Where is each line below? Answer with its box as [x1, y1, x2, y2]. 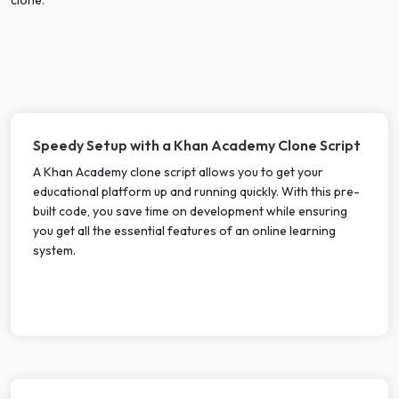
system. [33, 241, 76, 258]
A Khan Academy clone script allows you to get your [33, 163, 323, 180]
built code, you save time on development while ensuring [33, 202, 347, 219]
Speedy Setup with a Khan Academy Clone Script [33, 135, 361, 154]
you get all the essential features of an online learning [33, 222, 336, 239]
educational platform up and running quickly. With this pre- [33, 183, 360, 199]
